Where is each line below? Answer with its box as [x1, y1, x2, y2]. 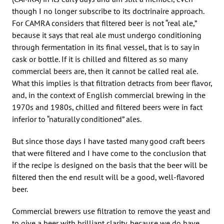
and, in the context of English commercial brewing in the [12, 89, 205, 100]
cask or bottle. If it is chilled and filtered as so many [12, 53, 187, 64]
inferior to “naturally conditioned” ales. [12, 113, 141, 124]
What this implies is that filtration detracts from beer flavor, [12, 77, 212, 88]
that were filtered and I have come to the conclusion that [12, 147, 206, 158]
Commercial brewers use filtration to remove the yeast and [12, 205, 210, 216]
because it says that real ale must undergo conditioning [12, 29, 201, 40]
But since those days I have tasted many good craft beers [12, 135, 205, 146]
